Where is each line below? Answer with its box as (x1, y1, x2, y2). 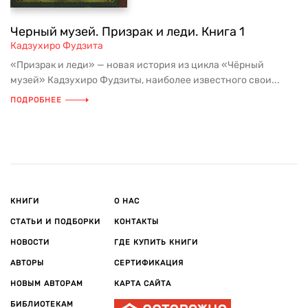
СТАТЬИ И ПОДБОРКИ (10, 217, 100, 226)
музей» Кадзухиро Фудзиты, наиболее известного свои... (10, 74, 280, 86)
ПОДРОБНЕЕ (10, 96, 62, 104)
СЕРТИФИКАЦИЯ (114, 258, 184, 267)
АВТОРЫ (10, 258, 44, 267)
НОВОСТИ (10, 238, 49, 247)
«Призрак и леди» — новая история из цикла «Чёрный (10, 59, 264, 71)
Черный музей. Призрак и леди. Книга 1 (10, 24, 245, 39)
